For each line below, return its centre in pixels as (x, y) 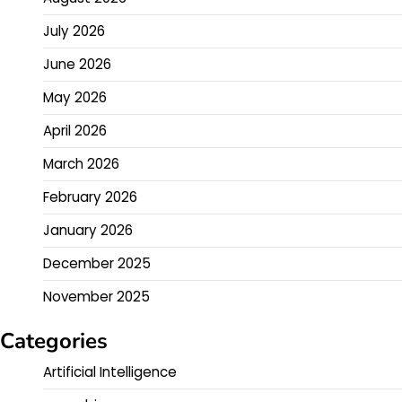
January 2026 (88, 231)
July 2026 (74, 31)
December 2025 (97, 264)
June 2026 (77, 65)
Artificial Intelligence (110, 372)
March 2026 (81, 164)
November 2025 (96, 297)
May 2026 (75, 98)
